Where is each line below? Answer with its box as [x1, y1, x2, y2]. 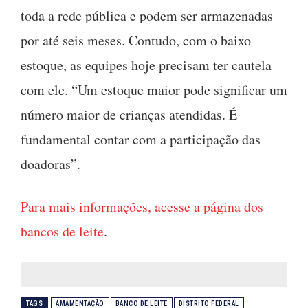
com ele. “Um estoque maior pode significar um [21, 80, 287, 99]
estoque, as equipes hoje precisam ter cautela [21, 55, 272, 74]
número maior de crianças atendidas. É [21, 104, 237, 124]
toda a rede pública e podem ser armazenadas [21, 5, 273, 25]
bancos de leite [21, 221, 104, 241]
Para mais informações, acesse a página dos [21, 197, 263, 216]
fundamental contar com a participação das [21, 129, 261, 148]
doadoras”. [21, 154, 80, 173]
